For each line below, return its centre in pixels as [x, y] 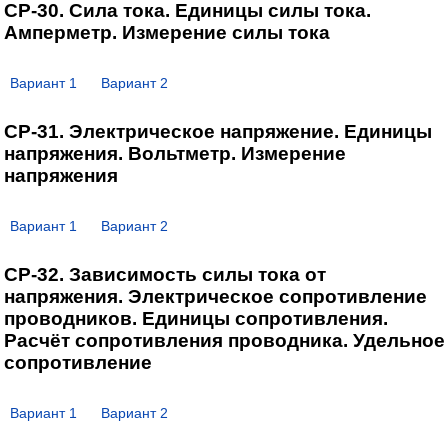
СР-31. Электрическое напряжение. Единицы [217, 132]
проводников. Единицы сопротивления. [195, 319]
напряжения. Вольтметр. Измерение [174, 154]
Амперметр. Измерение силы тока [166, 33]
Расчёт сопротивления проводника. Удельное [224, 341]
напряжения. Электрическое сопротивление [215, 297]
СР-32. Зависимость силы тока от [164, 275]
